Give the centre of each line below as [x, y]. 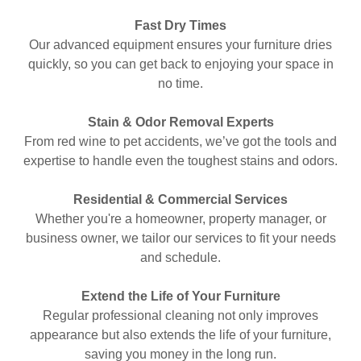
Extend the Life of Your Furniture [180, 297]
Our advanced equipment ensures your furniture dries [180, 45]
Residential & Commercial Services [180, 200]
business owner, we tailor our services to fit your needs [180, 239]
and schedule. [180, 258]
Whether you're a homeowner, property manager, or [180, 219]
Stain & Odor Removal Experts [180, 122]
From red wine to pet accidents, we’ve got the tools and [180, 142]
